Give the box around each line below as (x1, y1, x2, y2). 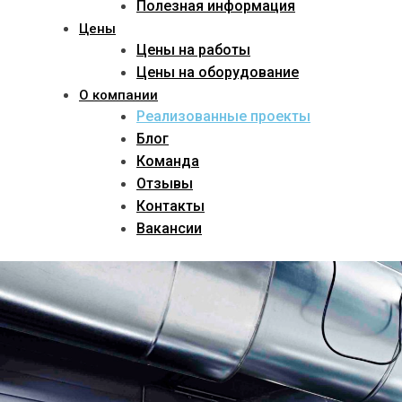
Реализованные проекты (136, 108, 310, 126)
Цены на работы (136, 41, 250, 59)
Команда (136, 153, 199, 170)
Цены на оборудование (136, 64, 299, 82)
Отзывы (136, 175, 193, 193)
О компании (79, 87, 158, 104)
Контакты (136, 197, 205, 215)
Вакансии (136, 220, 202, 238)
